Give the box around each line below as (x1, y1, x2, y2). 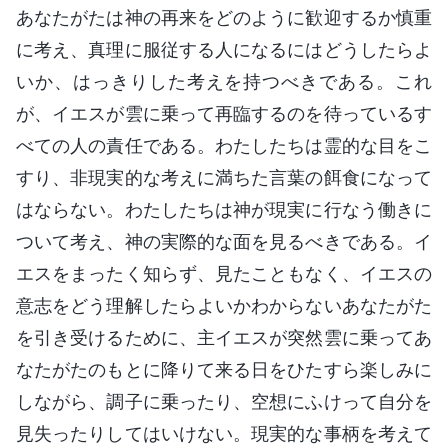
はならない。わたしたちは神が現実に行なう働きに (16, 198, 432, 220)
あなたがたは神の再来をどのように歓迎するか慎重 (16, 6, 432, 28)
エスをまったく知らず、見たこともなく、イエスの (16, 262, 432, 284)
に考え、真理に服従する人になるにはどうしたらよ (16, 38, 432, 60)
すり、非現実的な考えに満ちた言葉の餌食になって (16, 166, 432, 188)
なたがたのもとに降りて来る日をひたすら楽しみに (16, 358, 432, 380)
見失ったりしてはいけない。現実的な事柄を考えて (16, 422, 432, 444)
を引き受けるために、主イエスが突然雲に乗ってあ (16, 326, 432, 348)
